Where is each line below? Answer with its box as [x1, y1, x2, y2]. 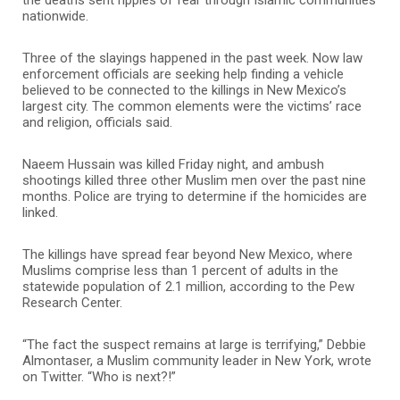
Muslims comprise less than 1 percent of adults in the [22, 262, 338, 279]
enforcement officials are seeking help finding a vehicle [22, 65, 344, 82]
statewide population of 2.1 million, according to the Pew [22, 278, 354, 295]
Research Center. [22, 294, 122, 311]
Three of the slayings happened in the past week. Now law [22, 49, 362, 66]
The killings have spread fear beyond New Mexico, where [22, 246, 353, 262]
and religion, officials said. [22, 113, 172, 130]
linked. [22, 204, 58, 221]
